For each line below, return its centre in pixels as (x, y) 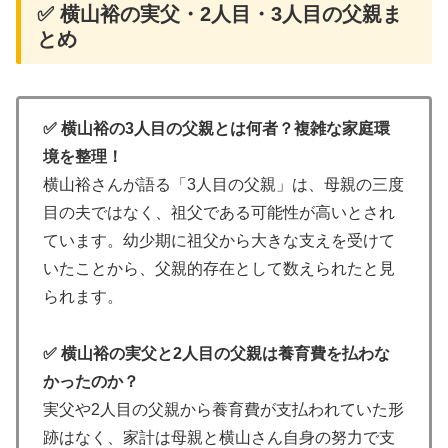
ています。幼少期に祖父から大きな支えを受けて (219, 241)
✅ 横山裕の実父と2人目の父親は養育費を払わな (216, 354)
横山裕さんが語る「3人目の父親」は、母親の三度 (223, 185)
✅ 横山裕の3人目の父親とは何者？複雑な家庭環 (216, 129)
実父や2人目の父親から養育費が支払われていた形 (223, 410)
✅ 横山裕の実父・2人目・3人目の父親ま (219, 13)
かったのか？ (91, 382)
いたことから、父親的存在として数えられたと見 (219, 269)
